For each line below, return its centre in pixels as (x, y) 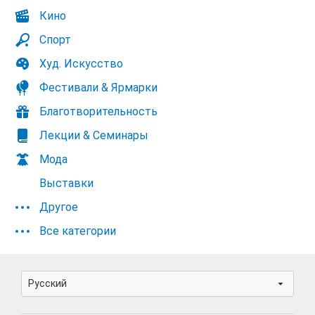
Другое (59, 207)
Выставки (66, 183)
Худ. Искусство (81, 64)
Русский (47, 283)
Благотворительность (98, 111)
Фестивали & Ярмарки (98, 88)
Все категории (78, 231)
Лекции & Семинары (94, 135)
